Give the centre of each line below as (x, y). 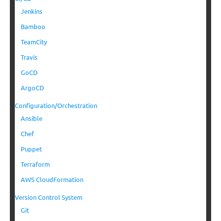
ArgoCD (32, 88)
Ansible (32, 118)
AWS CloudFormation (52, 180)
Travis (29, 57)
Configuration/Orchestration (56, 106)
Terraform (35, 164)
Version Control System (49, 197)
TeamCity (34, 42)
